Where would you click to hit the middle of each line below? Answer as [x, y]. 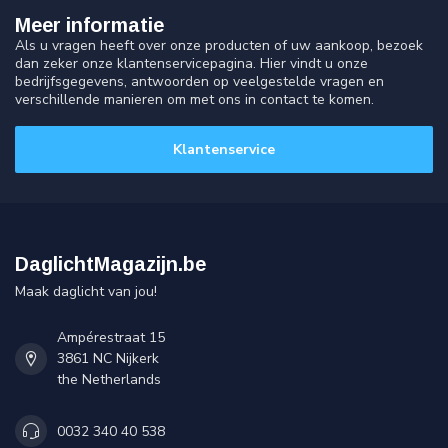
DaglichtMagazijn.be [110, 264]
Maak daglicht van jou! [86, 292]
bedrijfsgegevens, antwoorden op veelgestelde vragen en [199, 82]
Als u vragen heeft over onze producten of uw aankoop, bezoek [219, 46]
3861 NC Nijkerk [108, 359]
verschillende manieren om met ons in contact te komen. [194, 100]
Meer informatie [89, 25]
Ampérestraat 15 [111, 338]
